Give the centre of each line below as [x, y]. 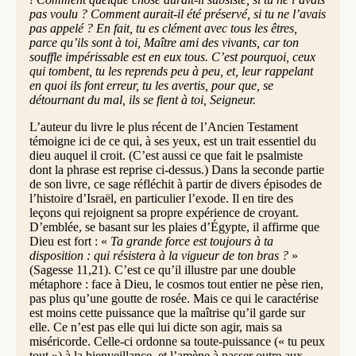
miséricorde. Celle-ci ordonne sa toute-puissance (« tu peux [177, 342]
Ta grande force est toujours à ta [192, 242]
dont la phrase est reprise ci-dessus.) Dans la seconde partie [176, 170]
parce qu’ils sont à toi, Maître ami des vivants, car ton [164, 43]
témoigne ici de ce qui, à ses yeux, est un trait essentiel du [172, 141]
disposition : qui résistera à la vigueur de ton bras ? [159, 256]
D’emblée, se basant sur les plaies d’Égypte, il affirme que [174, 227]
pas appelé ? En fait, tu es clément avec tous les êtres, [163, 29]
